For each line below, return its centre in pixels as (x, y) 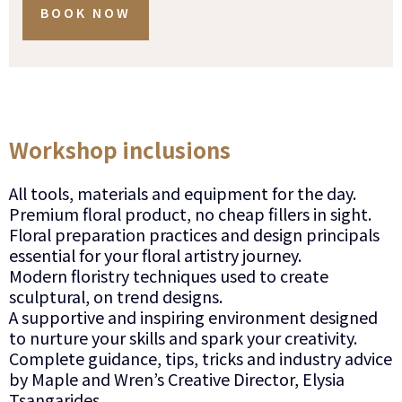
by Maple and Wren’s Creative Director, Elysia (177, 378)
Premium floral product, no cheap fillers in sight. (190, 213)
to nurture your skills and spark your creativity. (183, 337)
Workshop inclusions (120, 149)
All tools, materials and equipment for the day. (183, 192)
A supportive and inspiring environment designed (193, 316)
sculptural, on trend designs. (116, 296)
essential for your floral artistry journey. (155, 254)
